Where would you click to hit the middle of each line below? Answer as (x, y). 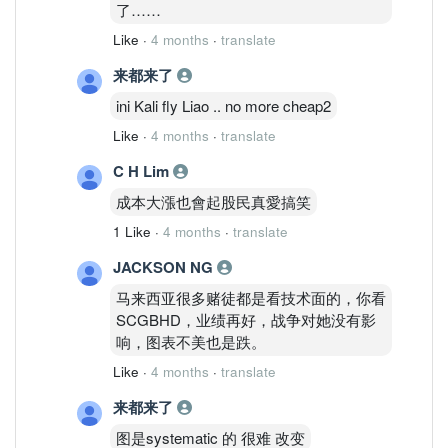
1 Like (132, 231)
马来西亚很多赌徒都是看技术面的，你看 (251, 297)
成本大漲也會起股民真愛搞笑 (213, 201)
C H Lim (143, 170)
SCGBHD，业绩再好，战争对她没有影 (246, 319)
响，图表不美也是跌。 (191, 341)
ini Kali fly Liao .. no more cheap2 (223, 105)
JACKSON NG (165, 266)
